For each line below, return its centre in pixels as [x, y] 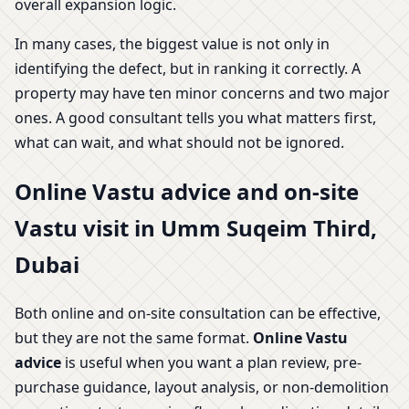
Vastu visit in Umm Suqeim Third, [196, 227]
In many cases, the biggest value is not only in [172, 43]
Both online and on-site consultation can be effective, [198, 313]
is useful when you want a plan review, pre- [211, 362]
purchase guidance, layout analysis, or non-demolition [202, 387]
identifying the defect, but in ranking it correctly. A [188, 68]
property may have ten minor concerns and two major [202, 93]
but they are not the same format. [134, 337]
